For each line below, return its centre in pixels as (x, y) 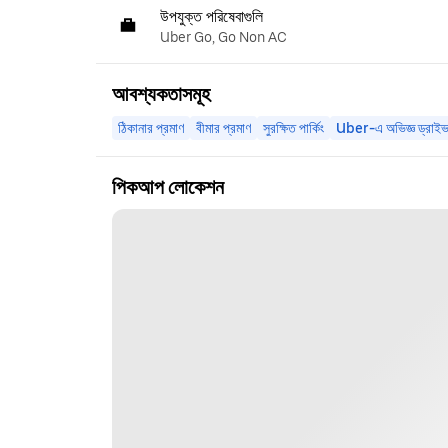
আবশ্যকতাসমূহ (161, 93)
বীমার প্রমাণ (223, 127)
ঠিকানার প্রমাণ (151, 127)
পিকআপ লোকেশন (168, 186)
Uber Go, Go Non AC (223, 36)
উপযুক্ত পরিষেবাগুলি (211, 16)
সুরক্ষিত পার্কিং (293, 127)
